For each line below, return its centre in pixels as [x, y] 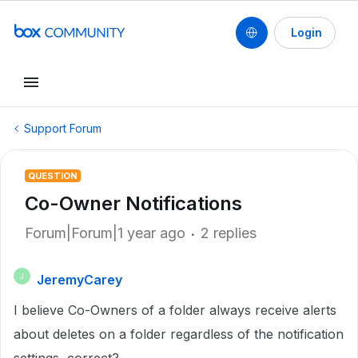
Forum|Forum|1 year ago [105, 233]
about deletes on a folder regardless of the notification [179, 334]
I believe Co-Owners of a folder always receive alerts [175, 310]
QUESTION [53, 176]
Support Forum [63, 128]
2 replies [229, 233]
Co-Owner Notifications [133, 203]
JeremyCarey [80, 280]
